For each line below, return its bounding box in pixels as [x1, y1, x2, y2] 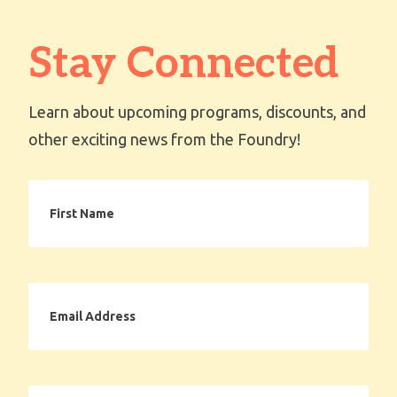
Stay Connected [28, 39, 339, 90]
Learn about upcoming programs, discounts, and [28, 103, 366, 121]
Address [27, 307, 78, 322]
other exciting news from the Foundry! [28, 130, 300, 149]
